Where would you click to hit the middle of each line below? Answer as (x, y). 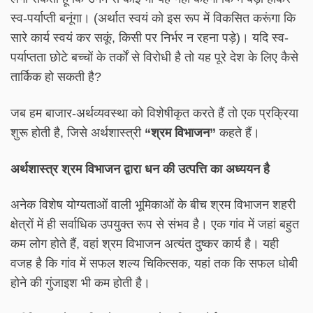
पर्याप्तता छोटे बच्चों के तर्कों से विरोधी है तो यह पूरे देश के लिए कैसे (154, 57)
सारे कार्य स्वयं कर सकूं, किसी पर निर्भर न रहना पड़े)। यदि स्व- (150, 37)
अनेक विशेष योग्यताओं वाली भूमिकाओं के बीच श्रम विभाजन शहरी (153, 205)
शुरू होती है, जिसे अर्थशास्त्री (78, 132)
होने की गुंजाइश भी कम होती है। (80, 283)
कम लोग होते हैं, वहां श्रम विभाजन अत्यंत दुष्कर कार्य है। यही (145, 244)
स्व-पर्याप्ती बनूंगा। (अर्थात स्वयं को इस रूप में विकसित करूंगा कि (153, 18)
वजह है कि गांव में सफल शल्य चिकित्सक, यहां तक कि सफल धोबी (154, 264)
